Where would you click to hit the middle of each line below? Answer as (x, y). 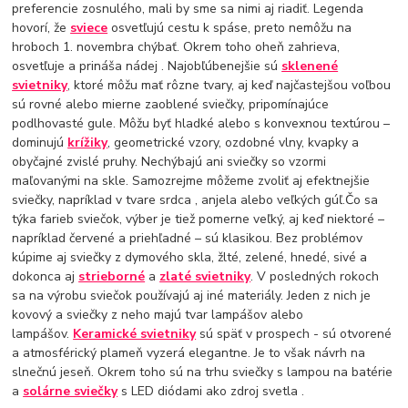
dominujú (40, 143)
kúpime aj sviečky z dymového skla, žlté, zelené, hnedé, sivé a (190, 258)
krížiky (88, 143)
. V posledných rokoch (315, 277)
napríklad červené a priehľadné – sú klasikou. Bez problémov (188, 239)
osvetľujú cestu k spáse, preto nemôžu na (230, 28)
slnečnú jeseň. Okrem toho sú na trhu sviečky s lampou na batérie (203, 372)
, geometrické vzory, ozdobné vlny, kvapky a (234, 143)
